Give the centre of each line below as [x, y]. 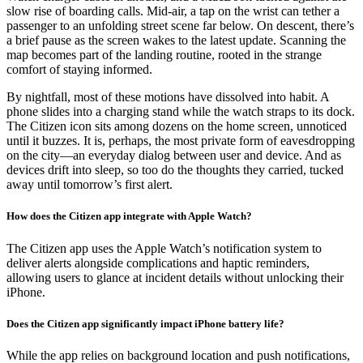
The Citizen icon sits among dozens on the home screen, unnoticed [177, 126]
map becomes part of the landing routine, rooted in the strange [164, 55]
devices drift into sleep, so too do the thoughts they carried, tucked [175, 170]
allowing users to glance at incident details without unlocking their [175, 277]
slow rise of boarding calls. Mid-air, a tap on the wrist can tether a [173, 11]
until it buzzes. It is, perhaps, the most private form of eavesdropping [181, 141]
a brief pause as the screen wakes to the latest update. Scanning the [176, 41]
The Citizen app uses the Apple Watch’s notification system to [164, 248]
